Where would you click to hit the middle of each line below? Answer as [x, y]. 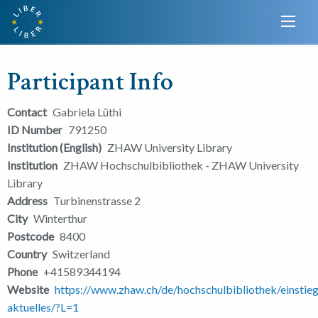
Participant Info [90, 82]
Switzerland [81, 253]
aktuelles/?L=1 [43, 307]
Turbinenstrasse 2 [97, 200]
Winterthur [60, 218]
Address [27, 200]
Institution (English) [54, 147]
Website [28, 289]
